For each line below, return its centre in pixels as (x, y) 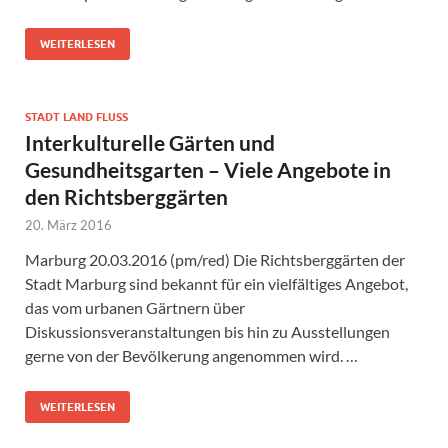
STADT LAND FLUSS (73, 116)
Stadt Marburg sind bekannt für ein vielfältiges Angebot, (216, 283)
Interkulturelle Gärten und (150, 142)
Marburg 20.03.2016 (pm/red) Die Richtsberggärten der (215, 259)
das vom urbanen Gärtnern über (135, 307)
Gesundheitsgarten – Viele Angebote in (208, 169)
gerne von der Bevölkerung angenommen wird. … (191, 355)
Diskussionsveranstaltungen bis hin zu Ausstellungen (207, 331)
